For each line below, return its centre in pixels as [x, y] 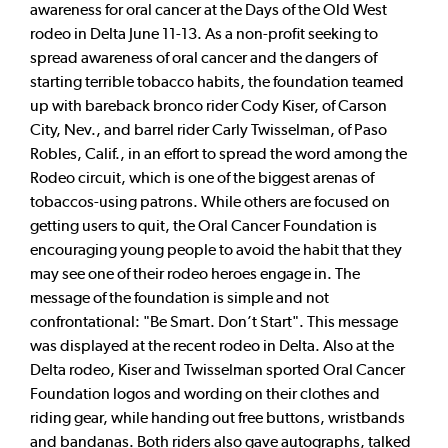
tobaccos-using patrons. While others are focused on [210, 201]
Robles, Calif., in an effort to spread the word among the [218, 153]
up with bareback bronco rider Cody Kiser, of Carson [208, 105]
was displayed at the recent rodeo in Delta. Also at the [212, 345]
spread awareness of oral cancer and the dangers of [203, 57]
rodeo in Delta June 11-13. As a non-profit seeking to [204, 33]
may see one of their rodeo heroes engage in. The [195, 273]
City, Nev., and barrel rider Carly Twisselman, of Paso [208, 129]
